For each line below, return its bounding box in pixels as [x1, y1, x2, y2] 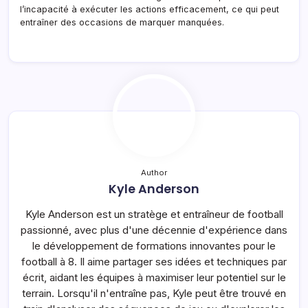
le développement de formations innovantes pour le [32, 239, 276, 252]
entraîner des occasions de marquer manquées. [20, 16, 224, 27]
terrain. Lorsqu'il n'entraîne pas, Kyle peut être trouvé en [22, 286, 286, 300]
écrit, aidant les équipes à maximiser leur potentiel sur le [22, 270, 286, 284]
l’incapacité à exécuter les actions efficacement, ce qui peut [20, 3, 279, 14]
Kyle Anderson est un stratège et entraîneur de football [25, 207, 283, 221]
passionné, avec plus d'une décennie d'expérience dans [21, 223, 287, 236]
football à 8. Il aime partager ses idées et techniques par [21, 254, 287, 268]
